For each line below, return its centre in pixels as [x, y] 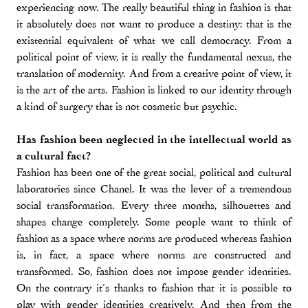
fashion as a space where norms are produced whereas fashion [154, 238]
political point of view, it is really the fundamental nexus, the [154, 57]
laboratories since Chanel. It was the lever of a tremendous [154, 189]
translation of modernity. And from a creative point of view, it [154, 73]
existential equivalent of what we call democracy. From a [154, 40]
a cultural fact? [54, 156]
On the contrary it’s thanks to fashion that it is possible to [154, 288]
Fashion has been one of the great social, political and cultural [154, 172]
